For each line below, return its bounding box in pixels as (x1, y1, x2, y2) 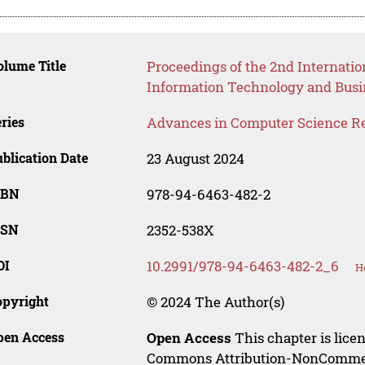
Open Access (146, 328, 231, 347)
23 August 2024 (146, 148, 244, 168)
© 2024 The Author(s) (146, 292, 284, 311)
